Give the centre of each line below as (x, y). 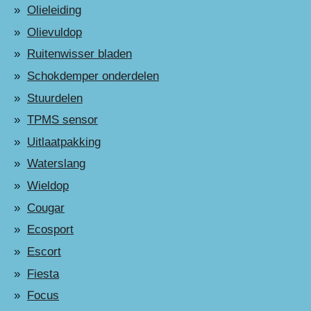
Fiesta (43, 274)
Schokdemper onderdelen (93, 76)
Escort (44, 252)
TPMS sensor (62, 120)
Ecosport (50, 230)
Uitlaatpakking (64, 142)
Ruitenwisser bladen (79, 54)
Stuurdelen (55, 98)
